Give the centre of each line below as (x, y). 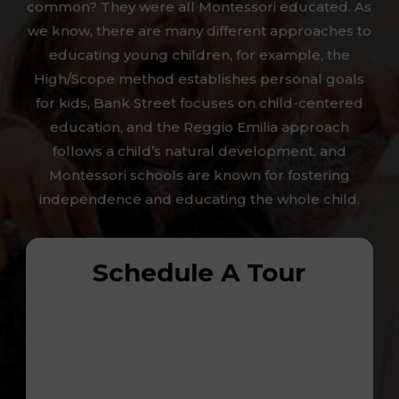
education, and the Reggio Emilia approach (199, 126)
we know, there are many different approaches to (199, 30)
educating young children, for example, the (199, 54)
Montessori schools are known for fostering (199, 175)
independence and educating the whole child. (199, 199)
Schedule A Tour (199, 272)
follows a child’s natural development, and (199, 151)
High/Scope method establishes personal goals (199, 78)
